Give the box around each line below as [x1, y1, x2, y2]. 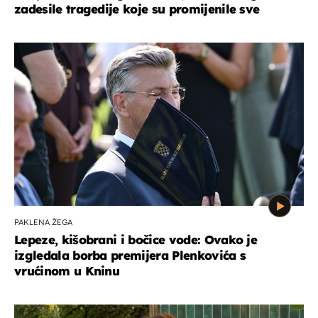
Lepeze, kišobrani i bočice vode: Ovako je [14, 231, 258, 247]
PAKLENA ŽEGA [14, 216, 72, 227]
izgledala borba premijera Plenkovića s [14, 247, 246, 263]
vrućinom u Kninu [14, 263, 120, 278]
